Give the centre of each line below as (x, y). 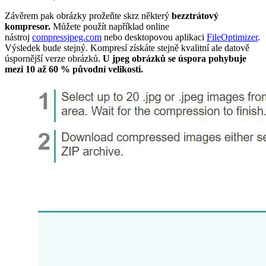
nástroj (18, 37)
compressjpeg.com (67, 37)
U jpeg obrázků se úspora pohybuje (175, 59)
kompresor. (29, 27)
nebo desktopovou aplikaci (154, 37)
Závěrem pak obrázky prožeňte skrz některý (88, 16)
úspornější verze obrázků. (54, 59)
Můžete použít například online (111, 27)
